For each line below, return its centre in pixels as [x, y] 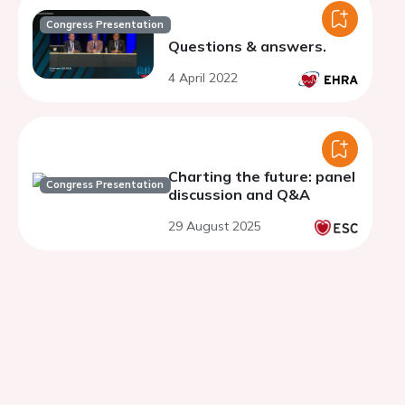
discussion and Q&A [239, 194]
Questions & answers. [247, 46]
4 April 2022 [203, 78]
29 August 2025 [215, 226]
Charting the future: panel [262, 176]
